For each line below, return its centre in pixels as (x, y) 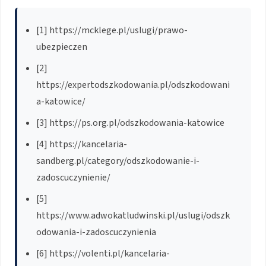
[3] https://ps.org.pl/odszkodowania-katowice (130, 123)
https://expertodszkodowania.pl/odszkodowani (133, 85)
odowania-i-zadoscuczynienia (96, 232)
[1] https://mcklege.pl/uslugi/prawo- (112, 31)
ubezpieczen (62, 47)
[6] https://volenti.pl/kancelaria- (103, 254)
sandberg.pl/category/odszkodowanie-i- (118, 161)
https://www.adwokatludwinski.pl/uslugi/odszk (133, 216)
